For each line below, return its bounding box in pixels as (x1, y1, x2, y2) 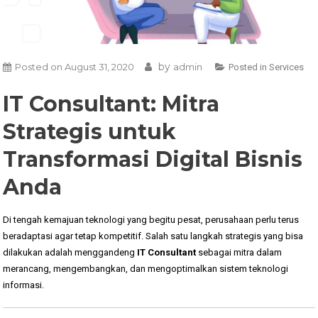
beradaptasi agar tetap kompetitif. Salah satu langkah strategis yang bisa (3, 230, 304, 241)
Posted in (229, 61, 270, 72)
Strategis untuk (3, 118, 177, 145)
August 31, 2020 (65, 60, 135, 72)
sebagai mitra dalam (196, 246, 283, 258)
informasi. (3, 279, 45, 290)
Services (269, 61, 305, 72)
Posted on (15, 60, 65, 72)
